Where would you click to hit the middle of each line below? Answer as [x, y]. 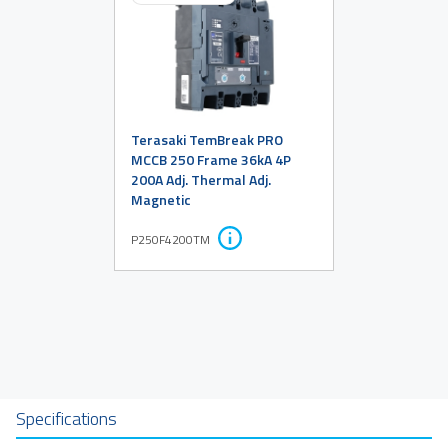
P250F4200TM [170, 239]
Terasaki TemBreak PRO [207, 139]
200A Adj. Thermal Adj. [201, 179]
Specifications [66, 418]
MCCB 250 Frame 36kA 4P [211, 159]
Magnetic [161, 199]
